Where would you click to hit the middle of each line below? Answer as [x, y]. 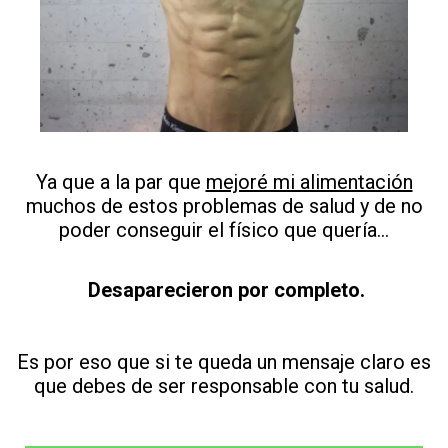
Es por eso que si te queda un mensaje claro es [224, 362]
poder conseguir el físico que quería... [224, 230]
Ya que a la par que [120, 182]
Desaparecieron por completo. [226, 290]
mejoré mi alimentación [309, 182]
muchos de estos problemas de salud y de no [224, 206]
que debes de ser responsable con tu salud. [224, 386]
